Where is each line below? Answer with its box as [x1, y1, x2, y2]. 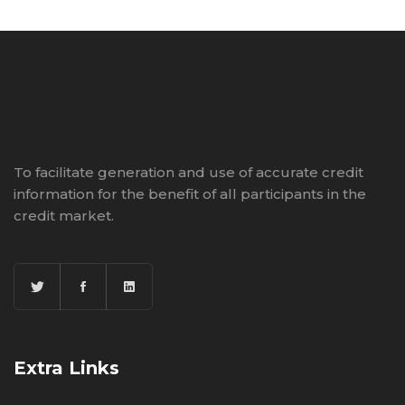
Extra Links [14, 356, 119, 379]
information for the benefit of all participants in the [14, 184, 366, 202]
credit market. [14, 206, 114, 224]
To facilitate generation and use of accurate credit [14, 163, 363, 181]
